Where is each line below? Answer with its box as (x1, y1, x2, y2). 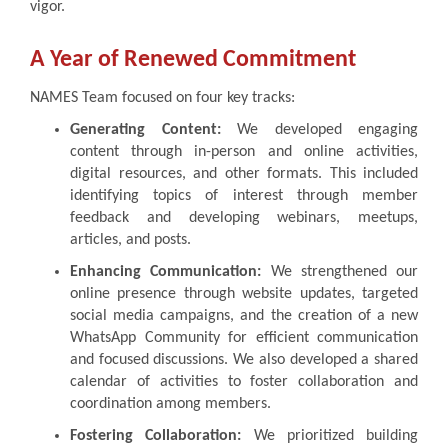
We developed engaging (220, 121, 418, 138)
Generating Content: (70, 121, 221, 138)
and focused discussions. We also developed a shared (70, 351, 418, 368)
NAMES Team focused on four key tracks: (30, 89, 295, 106)
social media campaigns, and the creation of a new (70, 307, 418, 324)
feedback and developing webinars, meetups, (70, 209, 418, 226)
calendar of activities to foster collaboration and (70, 373, 418, 390)
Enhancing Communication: (70, 263, 262, 280)
